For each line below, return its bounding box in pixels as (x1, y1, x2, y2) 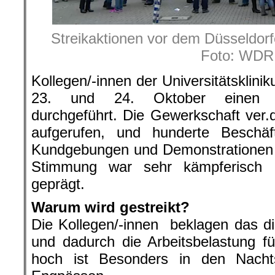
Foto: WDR (200, 47, 274, 64)
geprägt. (31, 175, 85, 192)
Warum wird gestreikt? (31, 198, 190, 215)
